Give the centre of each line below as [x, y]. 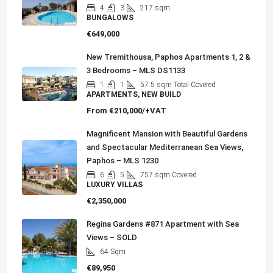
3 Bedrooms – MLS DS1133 [136, 71]
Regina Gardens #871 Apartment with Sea [163, 224]
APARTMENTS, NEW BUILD [134, 95]
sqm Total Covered [186, 85]
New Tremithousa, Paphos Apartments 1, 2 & [168, 57]
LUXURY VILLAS [115, 185]
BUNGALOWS [110, 18]
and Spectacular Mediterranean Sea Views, [165, 147]
